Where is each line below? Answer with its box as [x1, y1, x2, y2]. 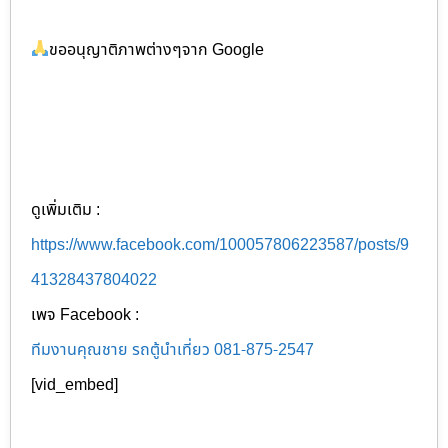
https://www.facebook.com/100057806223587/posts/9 [31, 232, 409, 257]
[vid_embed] [31, 372, 118, 397]
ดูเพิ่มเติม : [31, 197, 100, 222]
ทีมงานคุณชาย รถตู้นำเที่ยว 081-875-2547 [31, 337, 314, 362]
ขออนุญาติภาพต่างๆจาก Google [49, 37, 265, 62]
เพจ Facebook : [31, 302, 139, 327]
